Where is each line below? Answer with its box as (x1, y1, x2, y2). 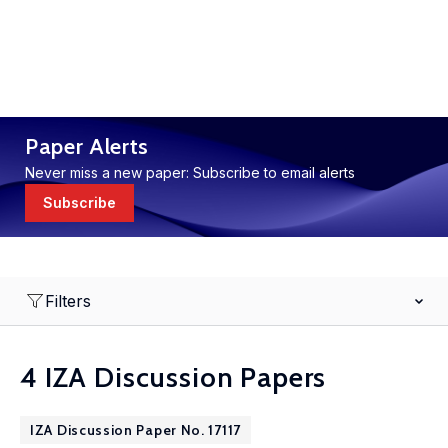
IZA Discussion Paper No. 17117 (30, 421, 241, 439)
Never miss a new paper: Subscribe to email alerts (25, 164, 355, 181)
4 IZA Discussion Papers (20, 360, 327, 394)
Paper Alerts (25, 133, 149, 160)
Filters (45, 291, 91, 311)
